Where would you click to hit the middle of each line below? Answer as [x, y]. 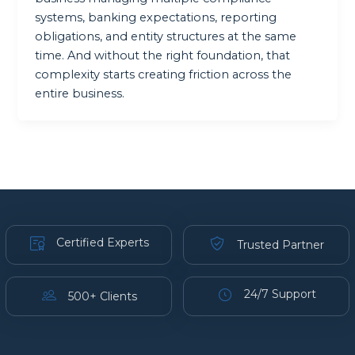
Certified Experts [103, 243]
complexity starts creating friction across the [164, 74]
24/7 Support [281, 294]
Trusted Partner [280, 245]
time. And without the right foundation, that [163, 55]
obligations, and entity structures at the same [166, 36]
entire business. [80, 93]
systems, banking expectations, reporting [156, 17]
